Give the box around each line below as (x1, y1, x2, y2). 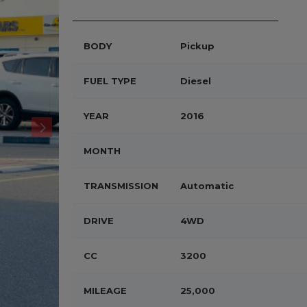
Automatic (180, 180, 234, 191)
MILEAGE (84, 285, 127, 296)
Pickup (180, 40, 214, 51)
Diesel (180, 75, 211, 86)
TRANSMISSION (84, 180, 158, 191)
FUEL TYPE (84, 75, 136, 86)
